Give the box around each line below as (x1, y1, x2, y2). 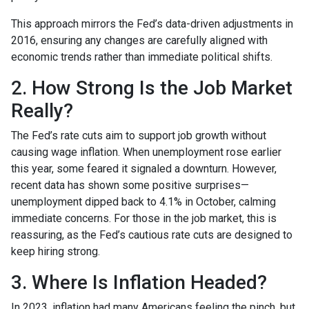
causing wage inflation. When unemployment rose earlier (11, 146, 281, 159)
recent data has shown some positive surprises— (11, 179, 249, 192)
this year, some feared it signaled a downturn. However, (11, 162, 277, 176)
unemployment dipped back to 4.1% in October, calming (11, 195, 276, 209)
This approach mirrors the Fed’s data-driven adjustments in (11, 17, 293, 31)
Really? (11, 99, 73, 123)
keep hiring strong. (11, 245, 100, 259)
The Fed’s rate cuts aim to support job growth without (11, 129, 266, 143)
